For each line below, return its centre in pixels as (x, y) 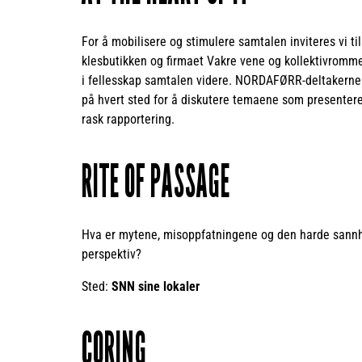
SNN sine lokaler (156, 287)
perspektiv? (112, 255)
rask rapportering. (128, 120)
